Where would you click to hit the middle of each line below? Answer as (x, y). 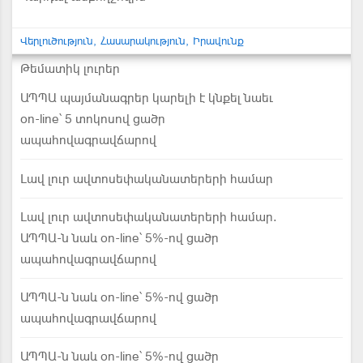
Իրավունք (218, 41)
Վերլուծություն (57, 41)
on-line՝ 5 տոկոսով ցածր (93, 119)
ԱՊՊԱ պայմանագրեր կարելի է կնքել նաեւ (147, 98)
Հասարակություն (143, 41)
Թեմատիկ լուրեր (70, 69)
